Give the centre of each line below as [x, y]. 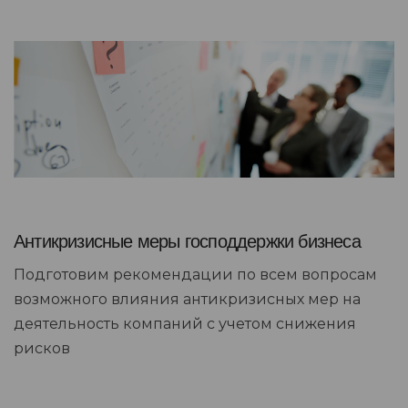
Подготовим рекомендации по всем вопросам [195, 274]
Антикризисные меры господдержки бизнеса [187, 241]
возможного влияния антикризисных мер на [187, 299]
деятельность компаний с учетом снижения [185, 323]
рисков [42, 348]
